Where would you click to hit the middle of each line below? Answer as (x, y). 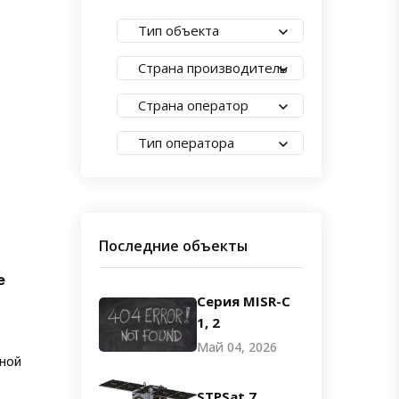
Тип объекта (179, 30)
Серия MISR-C (244, 301)
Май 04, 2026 (237, 347)
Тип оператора (186, 142)
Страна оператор (193, 105)
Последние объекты (173, 246)
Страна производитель (213, 68)
